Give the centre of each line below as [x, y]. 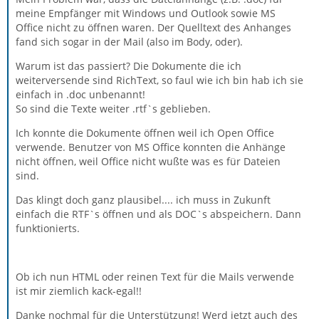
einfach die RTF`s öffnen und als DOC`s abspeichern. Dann [158, 214]
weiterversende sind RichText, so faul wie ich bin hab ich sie [159, 80]
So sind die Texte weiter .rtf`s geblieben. [113, 109]
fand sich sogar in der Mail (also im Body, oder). [129, 42]
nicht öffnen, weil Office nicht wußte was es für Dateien [148, 161]
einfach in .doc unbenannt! [80, 94]
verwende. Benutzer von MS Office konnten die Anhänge [151, 147]
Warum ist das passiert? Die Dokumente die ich [129, 66]
